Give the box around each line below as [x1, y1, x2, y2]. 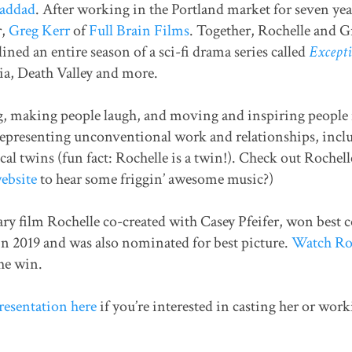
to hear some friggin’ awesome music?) [36, 169, 273, 190]
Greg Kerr [8, 20, 70, 42]
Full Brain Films [88, 20, 189, 42]
